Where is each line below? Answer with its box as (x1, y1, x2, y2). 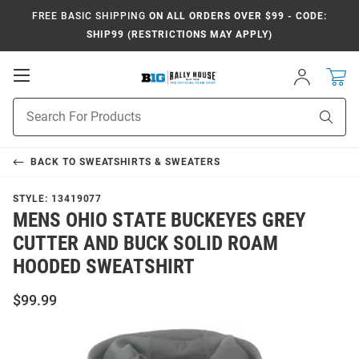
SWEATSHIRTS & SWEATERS (79, 156, 220, 168)
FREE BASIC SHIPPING (32, 10, 146, 22)
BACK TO (30, 156, 79, 168)
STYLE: (13, 193, 51, 205)
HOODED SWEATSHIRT (13, 255, 195, 279)
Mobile (29, 83, 76, 99)
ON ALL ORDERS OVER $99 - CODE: (145, 10, 327, 22)
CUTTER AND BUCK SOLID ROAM (13, 232, 278, 256)
